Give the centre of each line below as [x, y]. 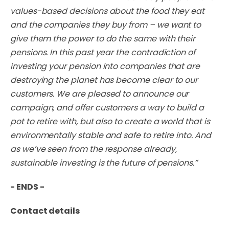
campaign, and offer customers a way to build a [107, 108]
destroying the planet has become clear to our [104, 80]
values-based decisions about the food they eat [108, 11]
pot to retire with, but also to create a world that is [110, 121]
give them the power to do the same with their [103, 39]
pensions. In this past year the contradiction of [103, 52]
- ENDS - [28, 187]
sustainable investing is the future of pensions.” [105, 163]
